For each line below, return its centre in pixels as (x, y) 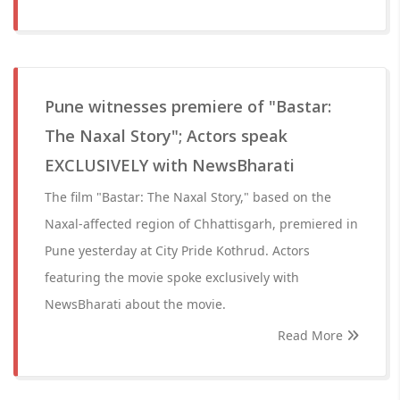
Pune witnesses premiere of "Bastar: (188, 106)
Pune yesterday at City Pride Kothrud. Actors (177, 250)
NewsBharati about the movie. (135, 304)
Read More (312, 335)
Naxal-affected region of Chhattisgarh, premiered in (201, 224)
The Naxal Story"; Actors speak (166, 136)
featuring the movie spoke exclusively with (172, 277)
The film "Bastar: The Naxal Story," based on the (188, 197)
